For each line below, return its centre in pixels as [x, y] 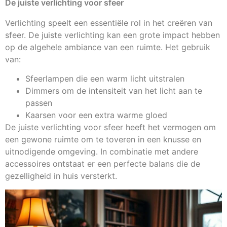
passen [39, 103]
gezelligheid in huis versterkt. [61, 176]
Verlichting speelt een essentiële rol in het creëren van [109, 23]
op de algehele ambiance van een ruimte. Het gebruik [108, 47]
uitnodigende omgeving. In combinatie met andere [102, 152]
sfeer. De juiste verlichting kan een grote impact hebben [112, 35]
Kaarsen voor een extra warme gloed [96, 115]
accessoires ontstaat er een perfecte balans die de [103, 164]
